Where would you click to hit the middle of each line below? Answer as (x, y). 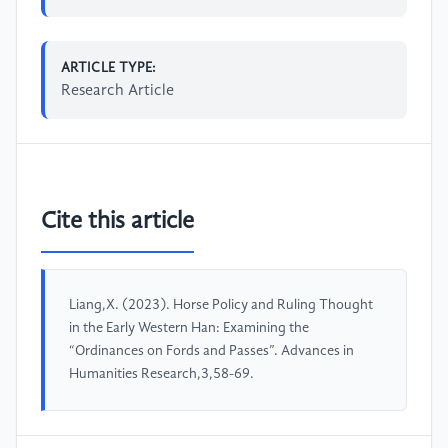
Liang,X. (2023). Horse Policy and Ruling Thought (221, 305)
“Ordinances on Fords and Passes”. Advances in (211, 351)
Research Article (117, 90)
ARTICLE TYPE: (109, 67)
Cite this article (117, 222)
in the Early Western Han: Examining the (189, 328)
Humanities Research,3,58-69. (161, 374)
